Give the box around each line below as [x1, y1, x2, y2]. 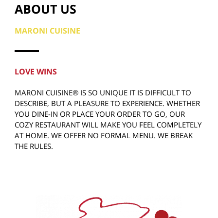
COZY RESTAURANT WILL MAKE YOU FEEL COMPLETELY [15, 120, 201, 130]
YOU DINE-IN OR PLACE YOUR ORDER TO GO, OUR [15, 109, 185, 119]
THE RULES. [15, 141, 53, 151]
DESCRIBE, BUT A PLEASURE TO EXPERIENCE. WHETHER [15, 98, 200, 109]
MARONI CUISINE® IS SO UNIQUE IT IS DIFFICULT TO [15, 88, 191, 98]
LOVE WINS [15, 66, 57, 77]
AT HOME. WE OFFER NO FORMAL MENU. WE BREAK [15, 130, 193, 141]
